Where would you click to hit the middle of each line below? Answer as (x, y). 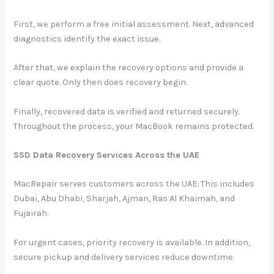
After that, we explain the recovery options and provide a (129, 68)
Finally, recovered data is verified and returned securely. (127, 111)
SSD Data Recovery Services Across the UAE (107, 155)
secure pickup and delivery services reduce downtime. (124, 257)
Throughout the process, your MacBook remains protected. (134, 126)
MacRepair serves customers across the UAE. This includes (134, 184)
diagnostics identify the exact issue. (87, 39)
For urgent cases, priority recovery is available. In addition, (132, 242)
